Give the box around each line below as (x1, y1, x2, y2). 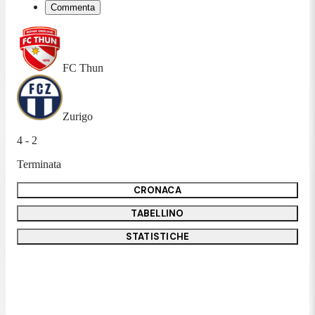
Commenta (51, 1, 95, 13)
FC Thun (63, 61, 103, 74)
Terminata (17, 157, 61, 170)
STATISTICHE (125, 230, 190, 243)
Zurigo (63, 110, 93, 122)
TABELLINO (131, 207, 184, 219)
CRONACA (134, 184, 181, 196)
